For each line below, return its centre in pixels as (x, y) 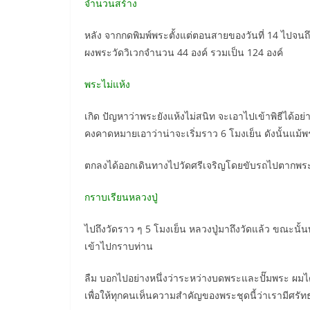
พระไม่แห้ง (107, 84)
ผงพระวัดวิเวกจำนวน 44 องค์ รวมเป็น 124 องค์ (184, 52)
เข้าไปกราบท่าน (119, 246)
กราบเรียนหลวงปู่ (121, 197)
